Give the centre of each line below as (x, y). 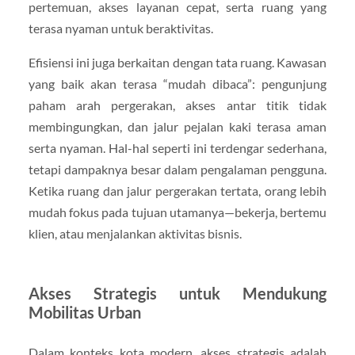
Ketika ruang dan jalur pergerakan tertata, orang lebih (177, 191)
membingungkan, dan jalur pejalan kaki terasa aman (177, 127)
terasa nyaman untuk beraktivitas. (120, 28)
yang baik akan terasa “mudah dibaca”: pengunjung (177, 84)
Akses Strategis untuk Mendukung (177, 294)
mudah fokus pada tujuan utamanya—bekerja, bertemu (177, 212)
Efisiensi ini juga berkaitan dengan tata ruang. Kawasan (177, 63)
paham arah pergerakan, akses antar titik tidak (177, 105)
